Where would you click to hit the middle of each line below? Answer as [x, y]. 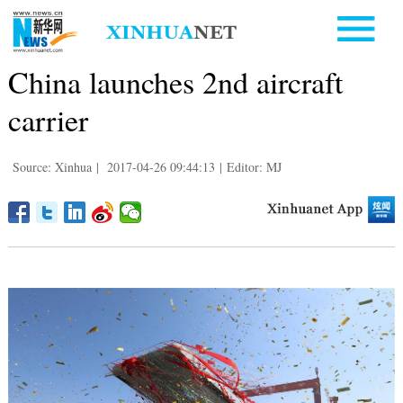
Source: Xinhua [52, 166]
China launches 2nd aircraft [175, 81]
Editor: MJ [254, 166]
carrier [48, 119]
